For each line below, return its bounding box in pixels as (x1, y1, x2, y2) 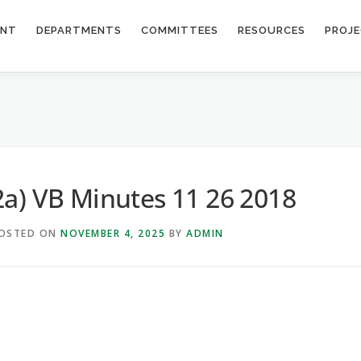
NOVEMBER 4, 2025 (60, 226, 165, 240)
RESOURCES (238, 24, 305, 36)
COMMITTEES (141, 24, 218, 36)
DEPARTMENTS (36, 24, 122, 36)
